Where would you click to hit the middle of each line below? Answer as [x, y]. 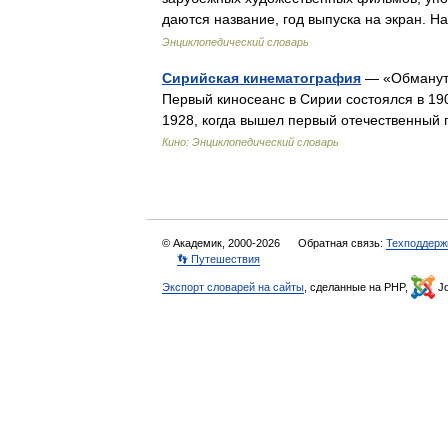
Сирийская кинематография [261, 78]
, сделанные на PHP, [357, 287]
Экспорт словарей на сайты [233, 287]
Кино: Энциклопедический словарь [250, 142]
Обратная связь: [342, 243]
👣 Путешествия [218, 259]
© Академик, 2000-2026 [222, 243]
